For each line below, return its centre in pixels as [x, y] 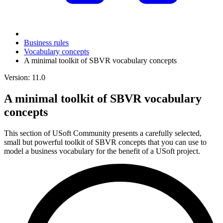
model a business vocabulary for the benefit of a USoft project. [102, 151]
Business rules [46, 43]
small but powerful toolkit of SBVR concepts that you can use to [105, 142]
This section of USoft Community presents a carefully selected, [103, 133]
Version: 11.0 [25, 77]
